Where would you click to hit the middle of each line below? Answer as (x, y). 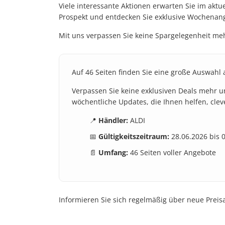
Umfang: (113, 152)
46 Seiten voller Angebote (172, 152)
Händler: (113, 120)
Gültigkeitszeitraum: (134, 136)
